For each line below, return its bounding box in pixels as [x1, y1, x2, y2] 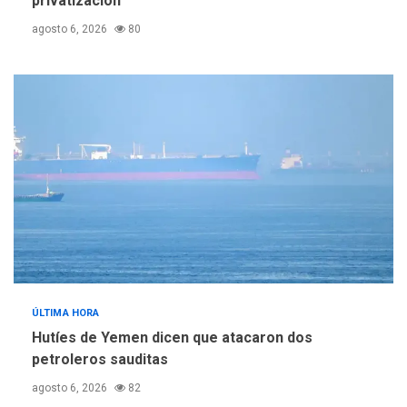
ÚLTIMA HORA [32, 307, 100, 320]
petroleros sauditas [32, 351, 168, 369]
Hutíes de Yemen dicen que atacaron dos [32, 329, 313, 347]
